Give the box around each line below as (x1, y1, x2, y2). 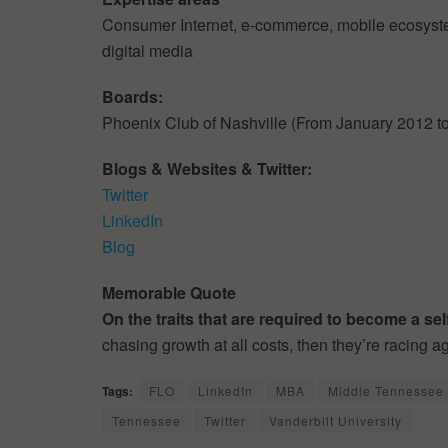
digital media (102, 38, 193, 62)
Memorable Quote (102, 280, 236, 304)
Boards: (102, 84, 163, 108)
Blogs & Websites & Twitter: (102, 156, 312, 180)
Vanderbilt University (269, 411, 402, 429)
